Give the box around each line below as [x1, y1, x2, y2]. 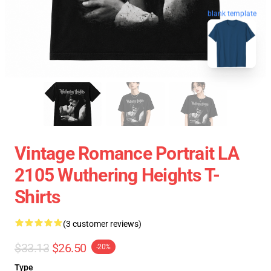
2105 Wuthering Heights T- [15, 165, 220, 186]
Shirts [15, 186, 60, 207]
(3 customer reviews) [63, 219, 142, 229]
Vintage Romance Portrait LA [15, 143, 239, 164]
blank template [207, 8, 256, 17]
